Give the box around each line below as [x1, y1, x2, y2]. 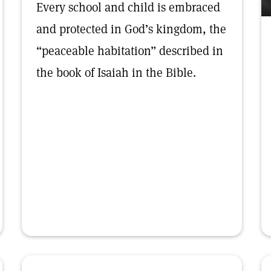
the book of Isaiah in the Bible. [36, 65, 196, 80]
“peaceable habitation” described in [36, 43, 223, 59]
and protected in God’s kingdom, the [36, 21, 226, 37]
